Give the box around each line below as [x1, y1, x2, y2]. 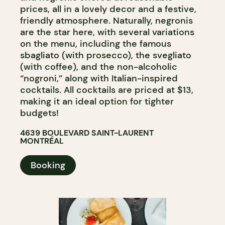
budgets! [20, 107, 59, 119]
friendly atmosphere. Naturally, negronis [20, 15, 193, 27]
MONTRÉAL [20, 136, 64, 146]
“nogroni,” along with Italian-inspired [20, 72, 178, 84]
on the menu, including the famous [20, 38, 171, 50]
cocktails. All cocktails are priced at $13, [20, 84, 193, 96]
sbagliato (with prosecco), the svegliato [20, 49, 191, 61]
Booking [31, 159, 65, 171]
